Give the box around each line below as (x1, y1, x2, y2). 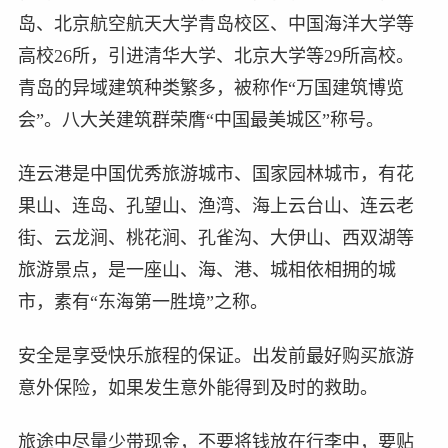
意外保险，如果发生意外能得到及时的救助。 (17, 377, 378, 398)
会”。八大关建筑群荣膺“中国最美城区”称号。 (17, 109, 384, 130)
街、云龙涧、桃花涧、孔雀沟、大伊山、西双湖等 (17, 227, 414, 248)
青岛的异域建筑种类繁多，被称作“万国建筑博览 (17, 77, 404, 98)
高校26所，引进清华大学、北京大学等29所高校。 (17, 45, 414, 66)
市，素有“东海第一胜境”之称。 (17, 291, 268, 312)
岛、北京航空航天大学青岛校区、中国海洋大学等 (17, 13, 414, 34)
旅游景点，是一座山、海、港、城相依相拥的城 (17, 259, 396, 280)
